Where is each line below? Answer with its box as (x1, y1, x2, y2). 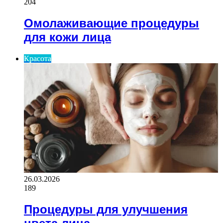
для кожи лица (24, 30, 111, 44)
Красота (24, 54, 51, 63)
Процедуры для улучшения (24, 202, 188, 216)
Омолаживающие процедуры (24, 16, 199, 30)
